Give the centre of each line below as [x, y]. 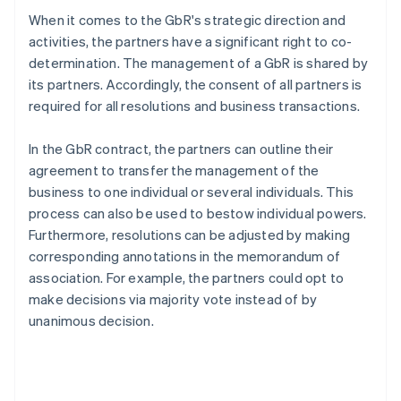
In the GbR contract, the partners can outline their [181, 149]
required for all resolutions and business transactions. [195, 106]
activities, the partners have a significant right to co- [191, 42]
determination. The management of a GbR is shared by [199, 63]
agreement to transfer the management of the [174, 171]
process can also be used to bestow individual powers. [198, 213]
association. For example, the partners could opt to [187, 278]
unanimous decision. [91, 321]
